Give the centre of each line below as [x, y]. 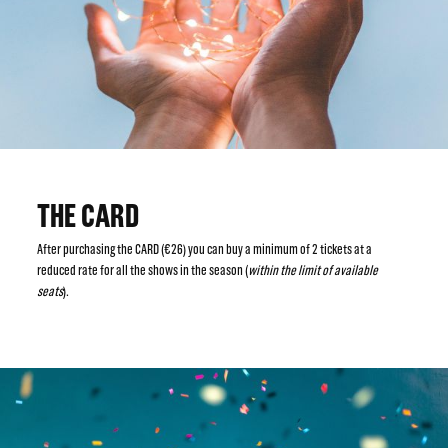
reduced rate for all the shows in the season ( [143, 270]
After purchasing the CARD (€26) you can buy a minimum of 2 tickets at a [205, 249]
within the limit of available [313, 270]
